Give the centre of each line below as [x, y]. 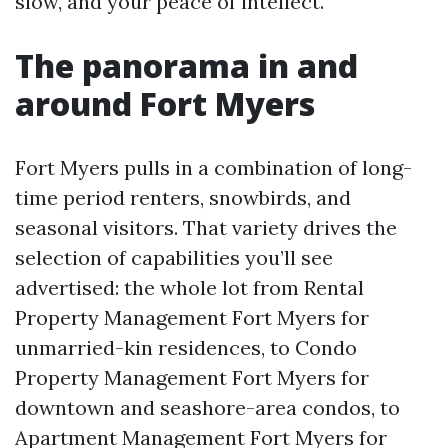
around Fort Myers [165, 103]
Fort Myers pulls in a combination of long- [213, 167]
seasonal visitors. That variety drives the [206, 227]
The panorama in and [186, 65]
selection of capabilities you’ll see [174, 257]
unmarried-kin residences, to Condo [186, 347]
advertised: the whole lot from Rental [189, 287]
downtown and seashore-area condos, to [207, 407]
